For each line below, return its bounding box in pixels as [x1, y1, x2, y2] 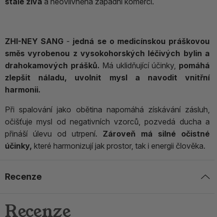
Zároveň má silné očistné [103, 129, 210, 139]
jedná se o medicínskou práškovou [73, 36, 210, 46]
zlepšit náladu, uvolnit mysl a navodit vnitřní [5, 73, 210, 83]
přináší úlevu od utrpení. [5, 129, 103, 139]
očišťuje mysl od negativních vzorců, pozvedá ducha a [5, 117, 210, 127]
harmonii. [5, 85, 41, 95]
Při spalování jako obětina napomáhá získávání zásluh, [5, 105, 210, 115]
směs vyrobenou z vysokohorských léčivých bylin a [5, 48, 210, 59]
